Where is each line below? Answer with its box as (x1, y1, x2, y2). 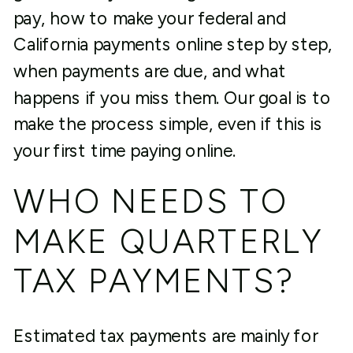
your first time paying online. (13, 139, 236, 162)
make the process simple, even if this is (13, 113, 322, 135)
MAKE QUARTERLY (13, 221, 324, 262)
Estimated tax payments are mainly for (13, 325, 318, 347)
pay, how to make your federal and (13, 7, 286, 29)
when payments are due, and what (13, 61, 286, 82)
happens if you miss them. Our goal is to (13, 87, 332, 109)
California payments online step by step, (13, 34, 333, 55)
